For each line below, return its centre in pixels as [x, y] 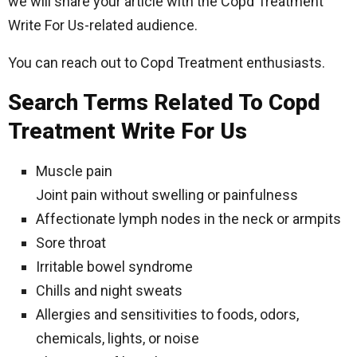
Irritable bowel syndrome [114, 267]
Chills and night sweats [109, 291]
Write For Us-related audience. [103, 25]
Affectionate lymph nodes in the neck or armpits [188, 219]
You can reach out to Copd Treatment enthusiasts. [167, 63]
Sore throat [71, 243]
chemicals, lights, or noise [118, 339]
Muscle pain [74, 171]
